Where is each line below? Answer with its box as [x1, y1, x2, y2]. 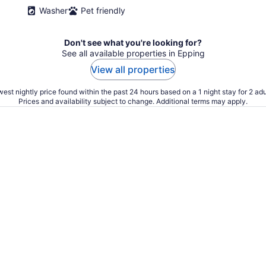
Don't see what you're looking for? [64, 37, 202, 47]
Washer [39, 5, 68, 15]
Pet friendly [81, 5, 125, 15]
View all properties [91, 64, 175, 75]
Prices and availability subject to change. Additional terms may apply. [18, 97, 248, 106]
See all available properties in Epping [61, 48, 205, 58]
